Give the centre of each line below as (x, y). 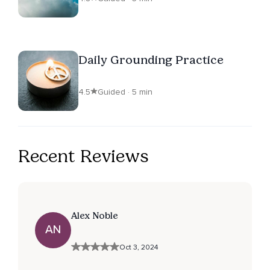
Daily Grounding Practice (151, 59)
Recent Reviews (83, 156)
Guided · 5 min (125, 92)
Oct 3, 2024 (139, 247)
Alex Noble (95, 215)
